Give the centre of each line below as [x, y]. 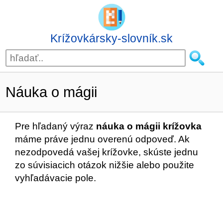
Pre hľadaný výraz [56, 126]
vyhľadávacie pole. [56, 178]
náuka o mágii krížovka [149, 126]
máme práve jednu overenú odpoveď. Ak [102, 139]
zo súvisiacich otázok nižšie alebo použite [105, 165]
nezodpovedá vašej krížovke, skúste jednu [107, 152]
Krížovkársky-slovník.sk [111, 38]
